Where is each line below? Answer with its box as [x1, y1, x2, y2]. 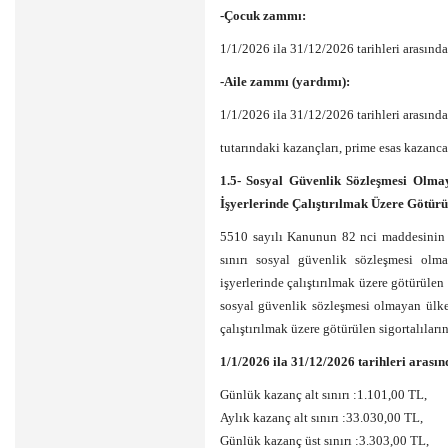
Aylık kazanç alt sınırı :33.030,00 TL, [220, 410, 423, 425]
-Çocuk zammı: [220, 8, 306, 23]
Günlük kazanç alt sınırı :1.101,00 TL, [220, 387, 427, 402]
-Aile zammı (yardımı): [220, 74, 350, 89]
